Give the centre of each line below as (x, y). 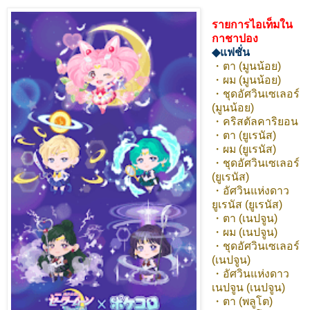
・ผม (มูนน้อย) (246, 80)
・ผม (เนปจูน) (244, 232)
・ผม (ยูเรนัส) (244, 149)
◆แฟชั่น (230, 53)
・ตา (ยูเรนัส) (244, 136)
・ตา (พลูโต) (242, 302)
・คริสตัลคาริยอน (255, 122)
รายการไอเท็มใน (252, 25)
